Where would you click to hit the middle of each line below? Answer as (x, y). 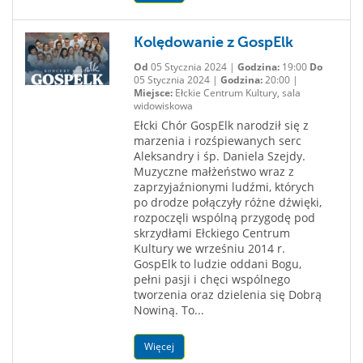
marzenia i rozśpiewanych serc (217, 141)
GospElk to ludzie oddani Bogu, (217, 264)
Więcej (159, 346)
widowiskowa (163, 106)
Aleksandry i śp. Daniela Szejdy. (219, 156)
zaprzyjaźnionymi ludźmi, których (224, 187)
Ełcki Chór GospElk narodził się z (221, 125)
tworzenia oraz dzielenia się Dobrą (227, 295)
